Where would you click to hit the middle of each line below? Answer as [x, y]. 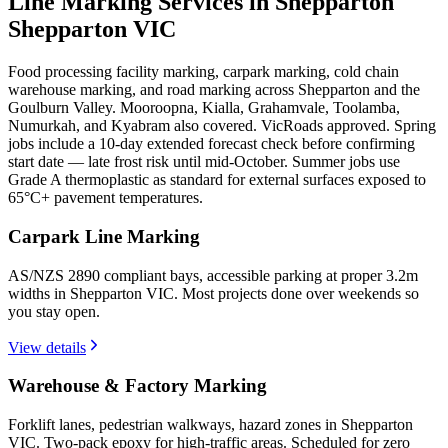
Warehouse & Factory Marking [137, 386]
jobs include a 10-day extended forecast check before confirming [211, 144]
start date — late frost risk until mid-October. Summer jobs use [204, 162]
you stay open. [54, 311]
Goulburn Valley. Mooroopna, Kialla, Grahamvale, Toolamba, [204, 108]
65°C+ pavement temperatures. [105, 198]
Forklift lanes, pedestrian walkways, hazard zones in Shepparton [210, 425]
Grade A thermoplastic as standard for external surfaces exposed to [217, 180]
